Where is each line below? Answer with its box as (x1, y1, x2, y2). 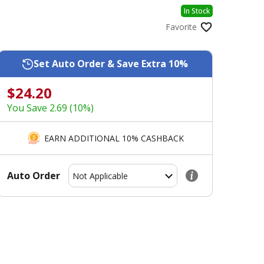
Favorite (166, 21, 197, 33)
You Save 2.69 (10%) (6, 101, 94, 115)
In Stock (184, 6, 210, 16)
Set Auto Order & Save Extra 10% (34, 57, 189, 71)
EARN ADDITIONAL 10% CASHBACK (44, 132, 184, 144)
